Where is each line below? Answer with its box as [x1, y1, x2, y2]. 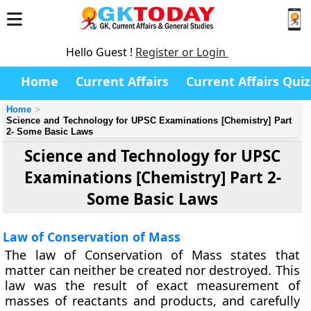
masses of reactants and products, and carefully [5, 292, 300, 309]
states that [221, 246, 300, 263]
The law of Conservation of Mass [5, 246, 222, 263]
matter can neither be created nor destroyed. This [5, 262, 300, 278]
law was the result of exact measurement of [5, 277, 300, 294]
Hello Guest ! [66, 44, 135, 60]
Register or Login [135, 44, 228, 60]
